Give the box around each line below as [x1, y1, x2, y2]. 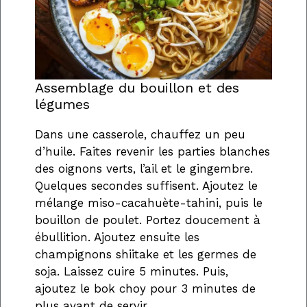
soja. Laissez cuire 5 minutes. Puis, [35, 265, 228, 279]
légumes [35, 96, 90, 113]
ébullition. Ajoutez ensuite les [35, 230, 199, 245]
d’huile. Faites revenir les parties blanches [35, 145, 270, 159]
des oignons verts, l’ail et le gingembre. [35, 162, 253, 176]
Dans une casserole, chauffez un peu [35, 127, 245, 142]
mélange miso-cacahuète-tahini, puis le [35, 196, 262, 210]
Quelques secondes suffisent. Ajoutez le [35, 179, 258, 193]
